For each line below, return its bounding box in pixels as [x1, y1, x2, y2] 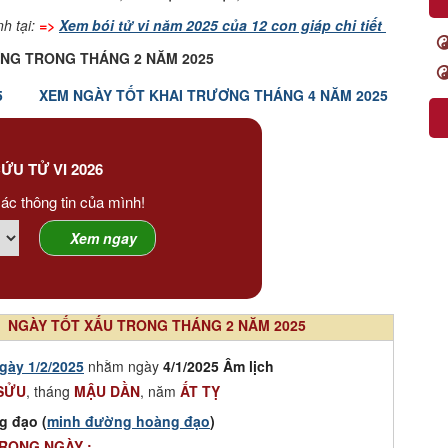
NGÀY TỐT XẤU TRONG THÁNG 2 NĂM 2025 [8, 314, 306, 335]
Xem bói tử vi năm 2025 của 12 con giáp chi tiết [59, 14, 386, 35]
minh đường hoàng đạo [47, 410, 210, 431]
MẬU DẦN [74, 380, 140, 401]
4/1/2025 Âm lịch [163, 355, 274, 376]
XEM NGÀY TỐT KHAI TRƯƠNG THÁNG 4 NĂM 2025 [39, 84, 388, 105]
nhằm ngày [84, 355, 163, 376]
